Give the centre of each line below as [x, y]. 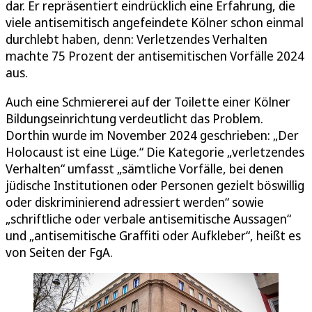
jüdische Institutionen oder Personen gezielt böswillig [155, 185]
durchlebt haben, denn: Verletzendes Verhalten [136, 39]
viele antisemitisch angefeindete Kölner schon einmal [155, 22]
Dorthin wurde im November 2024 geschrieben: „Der [152, 135]
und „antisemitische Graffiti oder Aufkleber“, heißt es [153, 235]
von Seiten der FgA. [59, 252]
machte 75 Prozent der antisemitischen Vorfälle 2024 [155, 55]
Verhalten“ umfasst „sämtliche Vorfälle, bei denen [145, 168]
